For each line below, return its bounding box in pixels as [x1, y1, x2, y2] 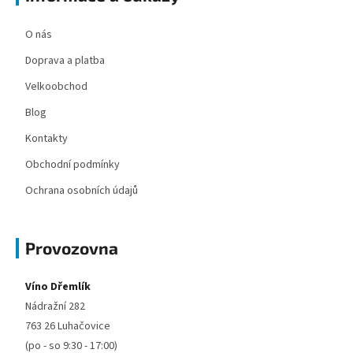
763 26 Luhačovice [25, 318, 110, 335]
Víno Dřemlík [25, 279, 91, 295]
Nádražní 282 [25, 299, 85, 315]
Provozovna [25, 238, 118, 258]
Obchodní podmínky [25, 157, 120, 173]
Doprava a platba [25, 53, 105, 69]
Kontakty [25, 131, 68, 147]
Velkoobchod [25, 79, 87, 95]
